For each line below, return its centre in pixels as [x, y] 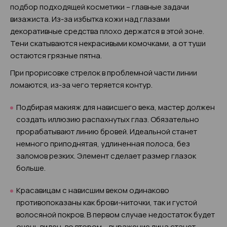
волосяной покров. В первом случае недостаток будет [116, 215]
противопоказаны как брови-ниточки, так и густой [107, 202]
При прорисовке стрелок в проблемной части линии [104, 73]
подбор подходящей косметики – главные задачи [100, 7]
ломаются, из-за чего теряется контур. [81, 85]
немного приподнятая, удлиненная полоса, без [103, 144]
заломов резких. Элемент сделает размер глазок [106, 156]
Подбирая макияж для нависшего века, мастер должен [116, 107]
